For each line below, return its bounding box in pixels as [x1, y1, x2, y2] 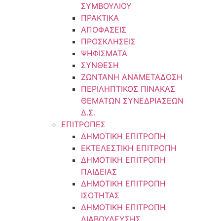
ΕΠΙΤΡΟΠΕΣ [61, 119, 106, 129]
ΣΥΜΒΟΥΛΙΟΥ [80, 1, 132, 11]
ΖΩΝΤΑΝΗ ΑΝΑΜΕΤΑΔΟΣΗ [80, 72, 183, 82]
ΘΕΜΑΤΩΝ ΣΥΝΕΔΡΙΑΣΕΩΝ [80, 96, 184, 106]
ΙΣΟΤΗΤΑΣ [80, 190, 119, 200]
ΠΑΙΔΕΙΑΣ [80, 167, 117, 177]
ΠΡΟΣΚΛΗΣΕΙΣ [80, 37, 136, 46]
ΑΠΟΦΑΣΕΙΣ [80, 25, 126, 35]
